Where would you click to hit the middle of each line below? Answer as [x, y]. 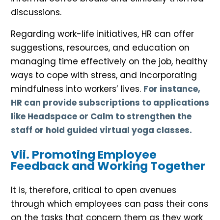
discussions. [36, 13]
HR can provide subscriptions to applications [110, 103]
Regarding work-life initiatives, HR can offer [102, 34]
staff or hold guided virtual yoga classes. [101, 130]
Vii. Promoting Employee [84, 155]
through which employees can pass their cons [110, 204]
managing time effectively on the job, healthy [109, 62]
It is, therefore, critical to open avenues [94, 190]
